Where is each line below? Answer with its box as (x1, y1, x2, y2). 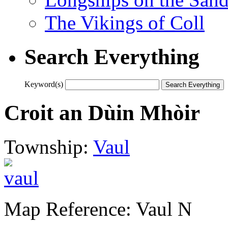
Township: (4, 135, 93, 158)
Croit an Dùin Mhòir (4, 100, 200, 125)
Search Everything (24, 44, 199, 69)
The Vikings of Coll (45, 11, 205, 34)
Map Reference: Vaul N (4, 197, 192, 220)
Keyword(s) (24, 79, 63, 89)
